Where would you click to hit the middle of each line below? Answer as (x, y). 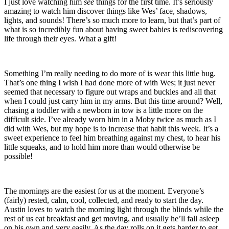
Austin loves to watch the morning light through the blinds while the (114, 209)
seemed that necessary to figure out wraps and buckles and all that (110, 91)
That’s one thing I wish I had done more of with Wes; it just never (110, 82)
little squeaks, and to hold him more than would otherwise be (102, 147)
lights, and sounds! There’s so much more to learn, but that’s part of (112, 20)
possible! (18, 156)
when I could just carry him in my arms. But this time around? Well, (113, 101)
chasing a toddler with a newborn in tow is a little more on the (104, 110)
